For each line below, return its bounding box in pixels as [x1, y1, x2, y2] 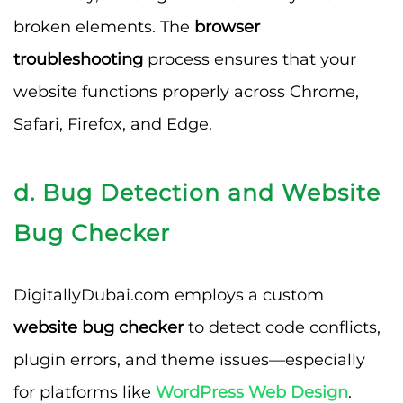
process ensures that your [143, 49, 356, 69]
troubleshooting [13, 49, 143, 69]
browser [194, 16, 260, 37]
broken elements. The [13, 16, 194, 37]
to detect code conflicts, [184, 317, 381, 337]
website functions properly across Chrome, [13, 81, 359, 102]
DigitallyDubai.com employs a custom [13, 284, 324, 305]
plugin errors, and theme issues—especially [13, 349, 365, 370]
